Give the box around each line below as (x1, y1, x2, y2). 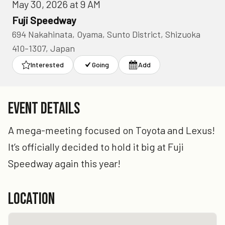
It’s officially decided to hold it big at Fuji (8, 141, 184, 153)
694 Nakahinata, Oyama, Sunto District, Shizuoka (12, 29, 200, 40)
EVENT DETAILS (8, 99, 80, 119)
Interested (31, 60, 64, 69)
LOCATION (8, 189, 55, 209)
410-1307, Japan (12, 43, 75, 54)
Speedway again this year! (8, 157, 121, 169)
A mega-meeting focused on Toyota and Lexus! (8, 124, 215, 136)
